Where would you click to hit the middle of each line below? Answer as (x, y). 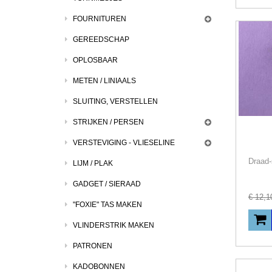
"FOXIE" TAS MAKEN (107, 205)
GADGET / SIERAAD (107, 184)
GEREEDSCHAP (101, 39)
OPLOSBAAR (95, 60)
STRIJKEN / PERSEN (108, 122)
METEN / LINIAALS (104, 81)
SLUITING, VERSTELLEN (115, 101)
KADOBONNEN (99, 267)
